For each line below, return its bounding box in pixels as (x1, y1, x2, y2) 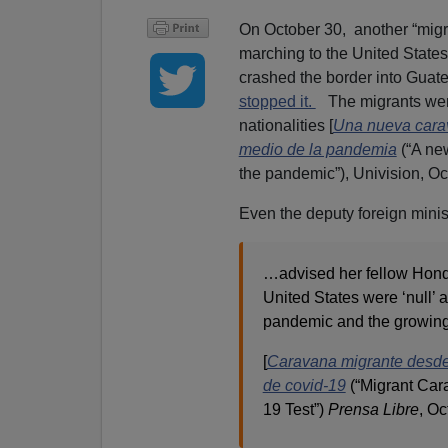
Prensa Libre (327, 400, 419, 418)
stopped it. (238, 92, 316, 110)
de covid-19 (262, 376, 346, 394)
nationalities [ (238, 116, 333, 134)
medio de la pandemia (238, 140, 397, 158)
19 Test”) (262, 400, 328, 418)
